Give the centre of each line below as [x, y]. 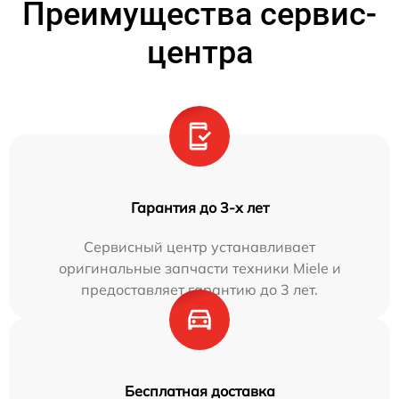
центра [199, 53]
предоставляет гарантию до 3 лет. [199, 289]
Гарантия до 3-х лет [199, 208]
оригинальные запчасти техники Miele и [199, 268]
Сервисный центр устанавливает [199, 247]
